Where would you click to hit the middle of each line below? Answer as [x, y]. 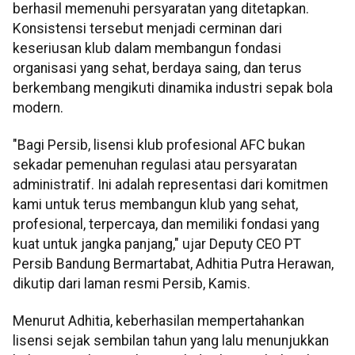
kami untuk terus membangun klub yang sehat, [155, 204]
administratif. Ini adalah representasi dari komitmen [170, 184]
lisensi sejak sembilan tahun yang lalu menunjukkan [171, 341]
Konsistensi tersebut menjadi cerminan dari [147, 28]
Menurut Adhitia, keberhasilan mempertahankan [158, 321]
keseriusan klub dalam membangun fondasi [147, 48]
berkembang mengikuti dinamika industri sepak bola [173, 88]
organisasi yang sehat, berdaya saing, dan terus [157, 68]
